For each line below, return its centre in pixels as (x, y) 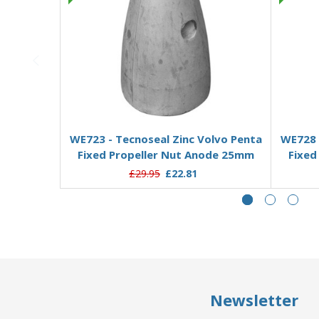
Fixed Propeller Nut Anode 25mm (166, 154)
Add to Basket (166, 111)
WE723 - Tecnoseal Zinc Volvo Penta (166, 138)
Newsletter (254, 300)
